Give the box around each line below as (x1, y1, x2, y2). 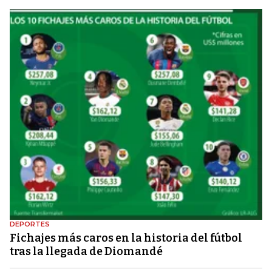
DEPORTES (10, 219, 50, 228)
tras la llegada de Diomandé (10, 244, 163, 258)
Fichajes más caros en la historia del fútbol (10, 231, 242, 245)
